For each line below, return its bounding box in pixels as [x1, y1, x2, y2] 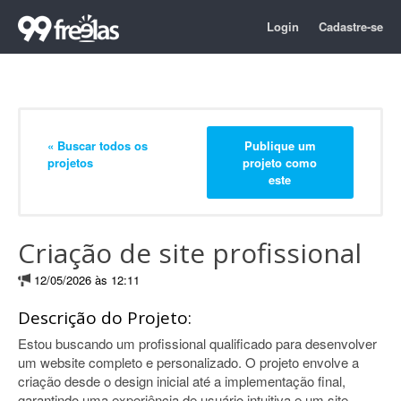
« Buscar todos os [47, 136, 148, 154]
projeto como [243, 153, 318, 171]
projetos [47, 153, 93, 171]
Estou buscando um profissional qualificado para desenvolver [18, 334, 377, 353]
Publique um [243, 136, 316, 154]
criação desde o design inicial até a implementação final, [18, 371, 346, 390]
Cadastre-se [319, 18, 383, 35]
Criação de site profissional [18, 235, 362, 271]
